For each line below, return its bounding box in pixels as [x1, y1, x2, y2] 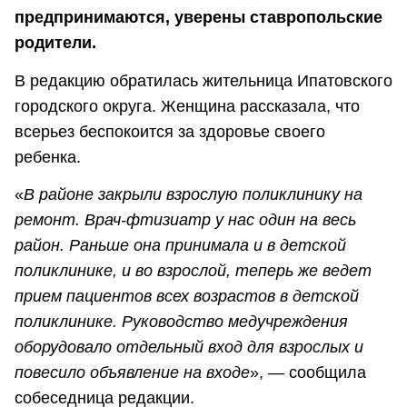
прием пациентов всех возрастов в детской [15, 287, 359, 306]
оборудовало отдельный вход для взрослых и [15, 338, 363, 357]
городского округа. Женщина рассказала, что [15, 96, 360, 115]
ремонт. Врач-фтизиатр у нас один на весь [15, 211, 356, 230]
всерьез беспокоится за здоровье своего [15, 122, 325, 141]
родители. [15, 34, 101, 53]
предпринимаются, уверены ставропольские [15, 8, 382, 27]
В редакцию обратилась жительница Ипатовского [15, 71, 392, 90]
